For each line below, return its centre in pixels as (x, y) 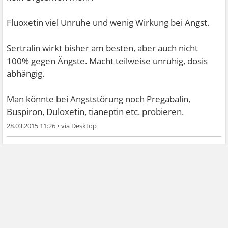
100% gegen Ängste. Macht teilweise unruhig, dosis (107, 61)
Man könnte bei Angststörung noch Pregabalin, (99, 99)
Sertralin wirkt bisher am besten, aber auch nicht (103, 48)
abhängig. (26, 74)
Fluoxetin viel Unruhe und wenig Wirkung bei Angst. (108, 23)
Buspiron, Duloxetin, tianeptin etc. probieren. (95, 112)
